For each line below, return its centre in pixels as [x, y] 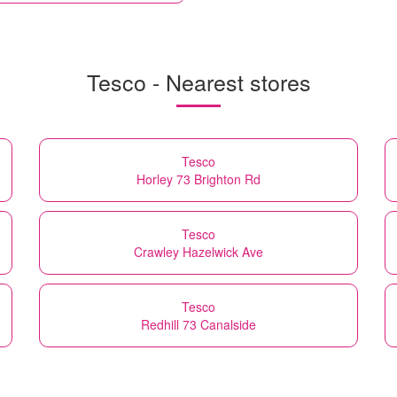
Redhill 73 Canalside [198, 324]
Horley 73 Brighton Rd [198, 179]
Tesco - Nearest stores [198, 81]
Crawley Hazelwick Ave [198, 251]
